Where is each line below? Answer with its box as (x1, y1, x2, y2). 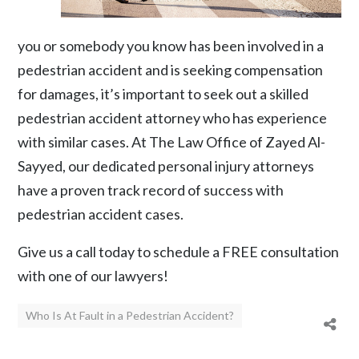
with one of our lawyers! (18, 267, 169, 285)
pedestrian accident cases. (18, 205, 184, 224)
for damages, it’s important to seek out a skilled (18, 85, 309, 103)
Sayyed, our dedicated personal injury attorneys (18, 157, 315, 175)
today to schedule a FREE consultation (96, 243, 340, 261)
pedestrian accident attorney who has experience (18, 109, 328, 127)
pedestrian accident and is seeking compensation (18, 61, 324, 79)
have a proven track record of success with (18, 181, 284, 200)
